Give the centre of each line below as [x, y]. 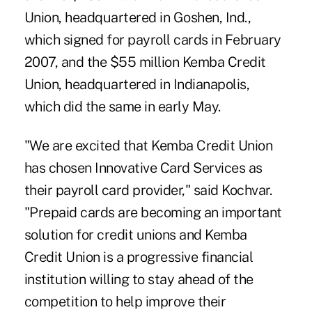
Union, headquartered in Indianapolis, [137, 84]
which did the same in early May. [122, 106]
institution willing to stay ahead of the [139, 279]
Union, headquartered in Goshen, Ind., [138, 17]
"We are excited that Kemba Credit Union [148, 145]
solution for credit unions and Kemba [135, 234]
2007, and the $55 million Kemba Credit [145, 62]
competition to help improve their [125, 301]
